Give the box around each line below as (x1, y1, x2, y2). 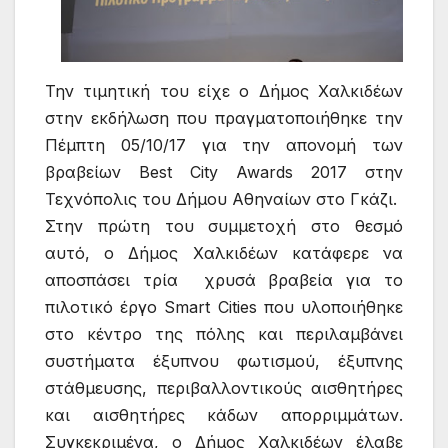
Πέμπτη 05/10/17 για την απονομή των (45, 134, 403, 155)
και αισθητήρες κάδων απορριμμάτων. (45, 404, 403, 425)
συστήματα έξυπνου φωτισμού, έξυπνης (45, 350, 403, 371)
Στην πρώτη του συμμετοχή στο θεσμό (45, 215, 403, 236)
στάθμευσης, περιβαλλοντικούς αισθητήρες (45, 377, 403, 398)
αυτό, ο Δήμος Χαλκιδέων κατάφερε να (45, 242, 403, 263)
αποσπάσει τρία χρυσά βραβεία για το (45, 269, 403, 290)
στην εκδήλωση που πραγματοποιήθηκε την (45, 107, 403, 128)
